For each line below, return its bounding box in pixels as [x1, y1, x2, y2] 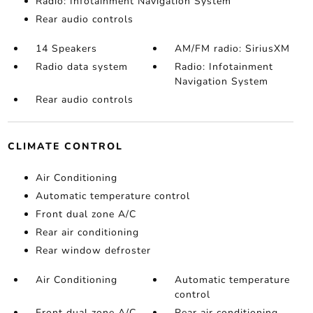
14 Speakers [35, 42, 97, 56]
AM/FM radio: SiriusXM [175, 42, 291, 56]
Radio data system [35, 60, 128, 74]
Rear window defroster [35, 244, 151, 258]
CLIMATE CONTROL [7, 140, 123, 154]
